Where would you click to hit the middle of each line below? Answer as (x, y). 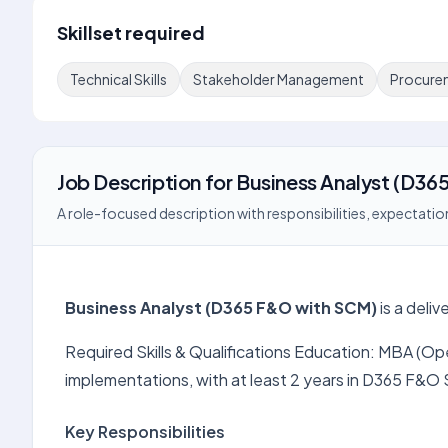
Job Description (129, 181)
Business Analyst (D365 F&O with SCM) (221, 307)
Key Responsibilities (145, 431)
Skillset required (131, 32)
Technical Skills (118, 79)
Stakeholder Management (278, 79)
